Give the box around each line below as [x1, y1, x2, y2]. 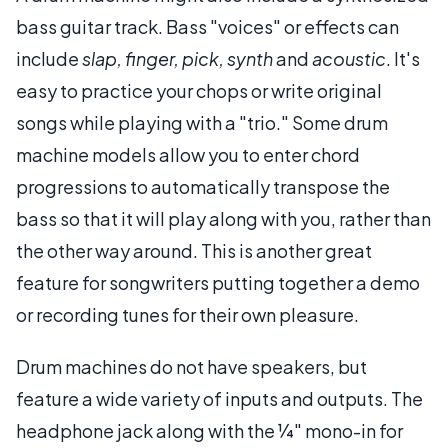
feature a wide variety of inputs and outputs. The [16, 386, 423, 410]
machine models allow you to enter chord [16, 142, 360, 166]
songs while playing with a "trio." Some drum [16, 110, 388, 134]
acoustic [312, 46, 386, 70]
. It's [386, 46, 420, 70]
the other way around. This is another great [16, 238, 372, 262]
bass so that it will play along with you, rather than [16, 206, 431, 230]
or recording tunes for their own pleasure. [16, 302, 359, 326]
